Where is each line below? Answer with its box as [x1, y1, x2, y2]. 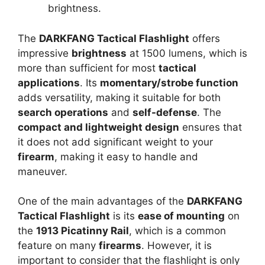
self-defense [132, 106, 197, 118]
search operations [18, 106, 108, 118]
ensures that [179, 121, 242, 133]
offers [189, 32, 220, 44]
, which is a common [129, 225, 226, 237]
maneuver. [18, 165, 67, 177]
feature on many [18, 240, 99, 251]
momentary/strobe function [100, 76, 238, 89]
